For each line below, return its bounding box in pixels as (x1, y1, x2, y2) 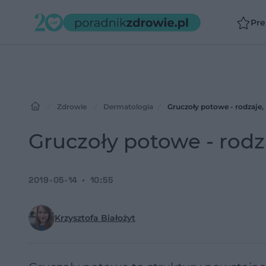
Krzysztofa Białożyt (55, 213, 135, 223)
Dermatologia (103, 102, 153, 111)
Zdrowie (57, 102, 87, 111)
